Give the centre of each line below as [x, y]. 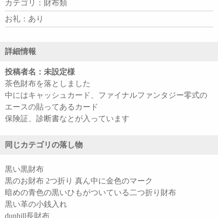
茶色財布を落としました [48, 84]
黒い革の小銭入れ [36, 204]
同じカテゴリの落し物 [44, 145]
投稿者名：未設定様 [40, 72]
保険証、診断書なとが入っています [67, 119]
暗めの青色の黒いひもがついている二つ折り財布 [91, 193]
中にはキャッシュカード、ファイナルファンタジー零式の [106, 95]
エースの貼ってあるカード [52, 107]
